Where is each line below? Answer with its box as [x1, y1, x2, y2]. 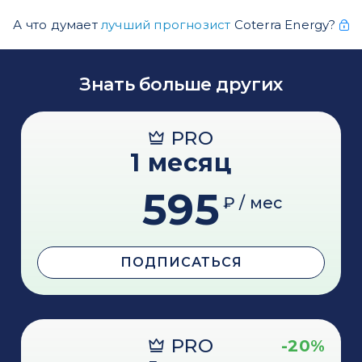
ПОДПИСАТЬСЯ [120, 254, 242, 270]
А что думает [13, 16, 101, 32]
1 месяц [130, 147, 232, 178]
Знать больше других [79, 73, 283, 95]
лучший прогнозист [100, 16, 231, 32]
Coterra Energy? [230, 16, 339, 32]
